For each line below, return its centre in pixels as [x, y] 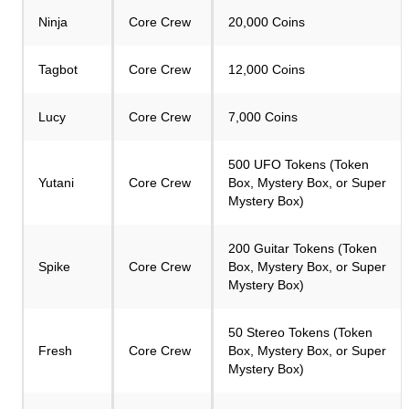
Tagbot [58, 69]
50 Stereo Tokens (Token [300, 332]
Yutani [56, 183]
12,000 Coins [267, 69]
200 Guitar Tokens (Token [303, 248]
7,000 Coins [263, 117]
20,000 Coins [267, 22]
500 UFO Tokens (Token [299, 164]
